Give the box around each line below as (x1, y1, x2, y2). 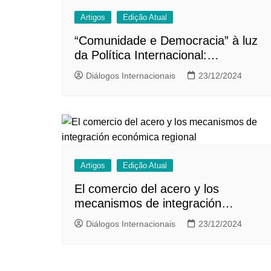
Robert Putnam (74, 77, 156, 91)
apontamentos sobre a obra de (74, 63, 240, 77)
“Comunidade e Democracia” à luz (74, 34, 258, 48)
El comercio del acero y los (74, 182, 219, 196)
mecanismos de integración (74, 197, 221, 211)
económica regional (74, 211, 178, 225)
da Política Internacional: (74, 48, 207, 62)
